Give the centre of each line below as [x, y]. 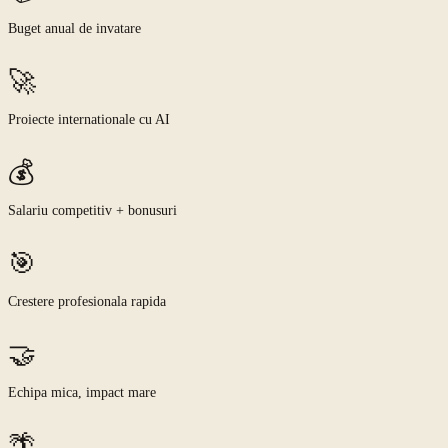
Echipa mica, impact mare [82, 393]
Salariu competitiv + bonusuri [92, 211]
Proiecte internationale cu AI [89, 120]
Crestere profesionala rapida [87, 302]
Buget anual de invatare [74, 29]
